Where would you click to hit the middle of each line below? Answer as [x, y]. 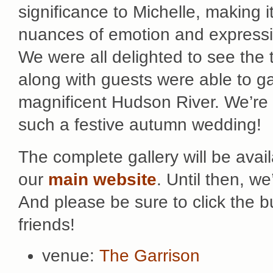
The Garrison [150, 256]
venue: [71, 256]
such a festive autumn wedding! [140, 125]
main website [102, 179]
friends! [47, 224]
